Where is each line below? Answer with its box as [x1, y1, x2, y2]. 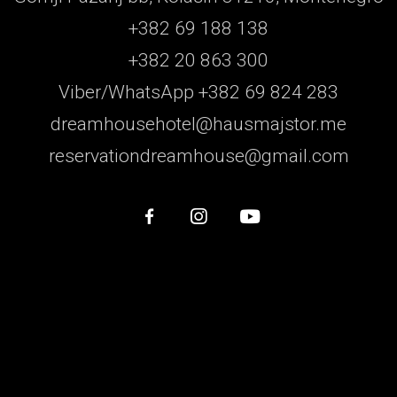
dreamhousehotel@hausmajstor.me [51, 113, 346, 135]
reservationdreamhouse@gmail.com [48, 145, 349, 167]
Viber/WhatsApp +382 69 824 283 [58, 82, 339, 103]
